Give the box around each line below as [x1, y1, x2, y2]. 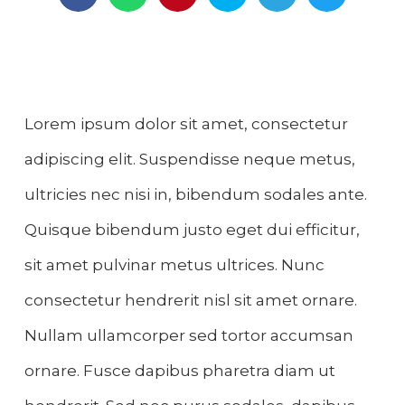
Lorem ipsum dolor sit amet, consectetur [24, 115, 348, 134]
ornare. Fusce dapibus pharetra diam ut [24, 362, 335, 381]
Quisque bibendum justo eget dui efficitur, [24, 221, 360, 240]
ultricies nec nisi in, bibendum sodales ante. [24, 185, 367, 204]
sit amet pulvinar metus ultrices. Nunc [24, 256, 325, 275]
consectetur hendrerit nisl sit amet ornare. [24, 291, 357, 310]
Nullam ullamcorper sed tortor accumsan [24, 326, 353, 345]
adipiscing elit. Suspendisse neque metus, [24, 150, 355, 169]
